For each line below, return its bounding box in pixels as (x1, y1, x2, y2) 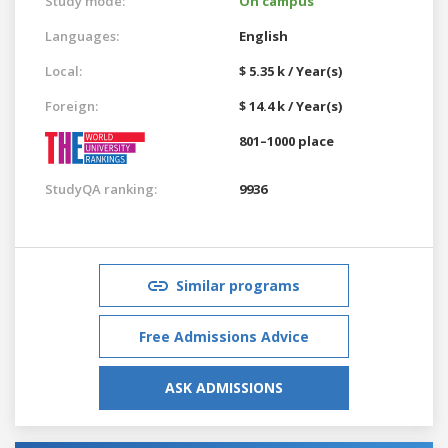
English (239, 26, 288, 45)
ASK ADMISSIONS (165, 377, 283, 397)
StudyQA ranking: (45, 179, 157, 198)
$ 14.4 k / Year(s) (239, 96, 342, 115)
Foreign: (45, 96, 98, 115)
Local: (45, 61, 82, 80)
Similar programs (176, 275, 300, 295)
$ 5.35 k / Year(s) (239, 61, 342, 80)
